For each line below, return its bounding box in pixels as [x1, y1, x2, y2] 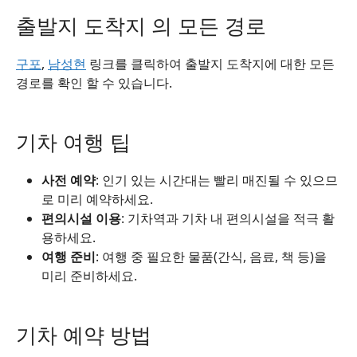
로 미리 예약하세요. [41, 190, 153, 208]
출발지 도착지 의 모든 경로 [16, 12, 266, 40]
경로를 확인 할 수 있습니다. [16, 74, 172, 92]
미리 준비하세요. [41, 267, 137, 284]
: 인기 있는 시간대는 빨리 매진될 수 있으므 [96, 171, 338, 189]
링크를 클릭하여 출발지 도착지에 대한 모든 [86, 55, 335, 73]
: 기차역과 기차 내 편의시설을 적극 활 [121, 210, 335, 227]
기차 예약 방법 [16, 321, 151, 349]
